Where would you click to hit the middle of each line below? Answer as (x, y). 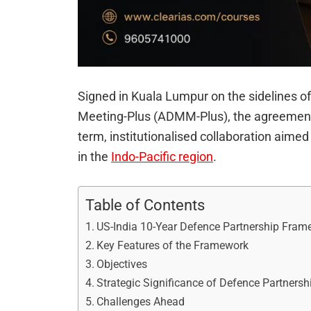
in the (94, 157)
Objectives (122, 264)
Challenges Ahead (141, 302)
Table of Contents (145, 205)
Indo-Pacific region (162, 157)
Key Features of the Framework (173, 246)
